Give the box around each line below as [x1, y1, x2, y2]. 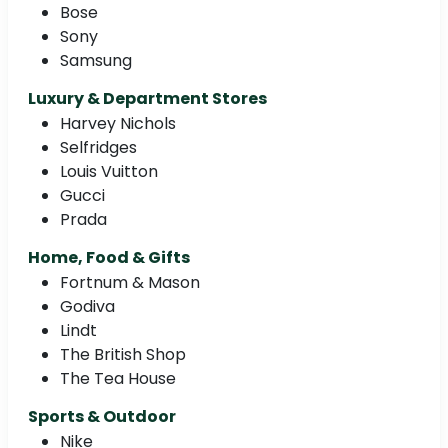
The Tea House [60, 366, 176, 390]
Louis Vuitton [60, 159, 158, 183]
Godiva [60, 294, 115, 318]
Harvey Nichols [60, 111, 176, 135]
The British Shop [60, 342, 186, 366]
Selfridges [60, 135, 137, 159]
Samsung [60, 48, 132, 72]
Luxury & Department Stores [28, 86, 267, 110]
